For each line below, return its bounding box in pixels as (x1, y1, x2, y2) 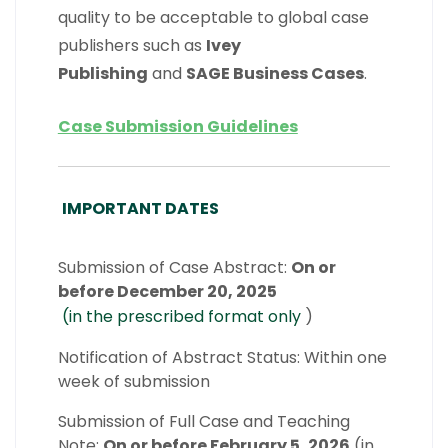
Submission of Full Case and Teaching (57, 410, 350, 433)
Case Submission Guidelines (57, 115, 298, 138)
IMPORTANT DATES (61, 197, 219, 220)
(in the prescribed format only (61, 305, 301, 328)
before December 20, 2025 (57, 280, 277, 303)
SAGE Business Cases (185, 62, 364, 85)
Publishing (57, 62, 148, 85)
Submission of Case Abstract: (57, 256, 291, 279)
